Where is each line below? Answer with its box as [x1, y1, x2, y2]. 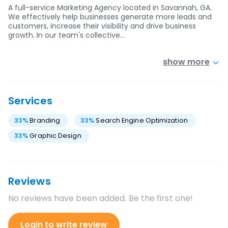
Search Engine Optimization [96, 116, 188, 125]
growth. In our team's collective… [8, 30, 125, 40]
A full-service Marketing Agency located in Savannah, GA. [8, 3, 212, 13]
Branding [30, 116, 61, 125]
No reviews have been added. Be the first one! [8, 192, 193, 204]
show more [163, 56, 210, 68]
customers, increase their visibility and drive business [8, 21, 196, 31]
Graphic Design [30, 131, 81, 140]
